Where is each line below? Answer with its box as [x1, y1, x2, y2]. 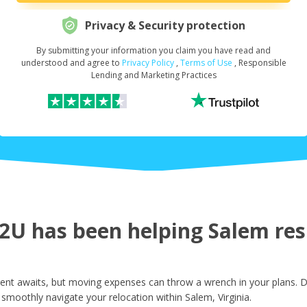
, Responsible [234, 57, 286, 69]
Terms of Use [180, 57, 232, 69]
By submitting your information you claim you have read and [36, 45, 271, 57]
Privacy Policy [121, 57, 174, 69]
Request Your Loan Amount [86, 51, 216, 64]
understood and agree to [21, 57, 122, 69]
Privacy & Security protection [85, 18, 245, 34]
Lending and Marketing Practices [90, 69, 217, 82]
